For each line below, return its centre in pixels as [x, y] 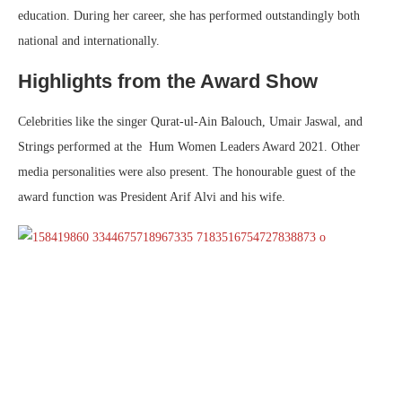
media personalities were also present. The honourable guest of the [187, 172]
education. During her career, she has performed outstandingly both [189, 16]
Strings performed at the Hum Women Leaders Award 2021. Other [189, 147]
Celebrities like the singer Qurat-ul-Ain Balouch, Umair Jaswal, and [190, 122]
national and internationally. [89, 41]
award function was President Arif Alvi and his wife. [152, 197]
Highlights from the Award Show [168, 82]
